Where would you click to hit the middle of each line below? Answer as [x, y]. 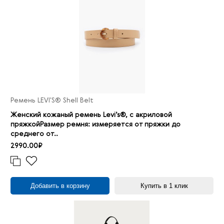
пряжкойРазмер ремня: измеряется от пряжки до [95, 125]
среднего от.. [34, 134]
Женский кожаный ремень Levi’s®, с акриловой [91, 115]
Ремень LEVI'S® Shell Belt [52, 101]
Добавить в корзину [60, 186]
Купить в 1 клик [164, 186]
